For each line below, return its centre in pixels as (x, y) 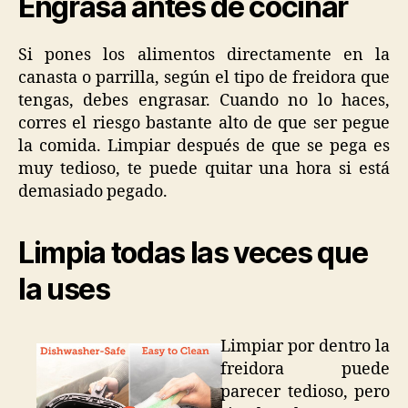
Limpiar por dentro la (305, 346)
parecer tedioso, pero (305, 392)
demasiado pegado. (93, 191)
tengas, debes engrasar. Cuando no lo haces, (204, 100)
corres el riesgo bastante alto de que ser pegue (204, 123)
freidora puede (305, 369)
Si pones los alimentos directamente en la (204, 55)
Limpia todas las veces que (193, 252)
